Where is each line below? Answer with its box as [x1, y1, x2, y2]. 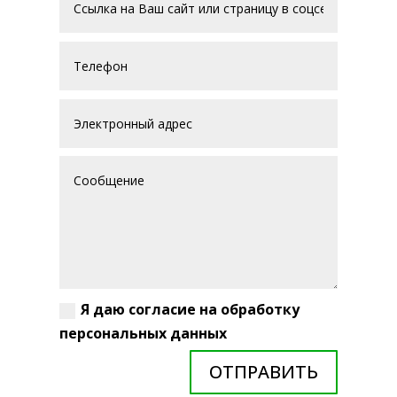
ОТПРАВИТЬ [208, 360, 318, 384]
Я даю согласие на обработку [81, 300, 300, 320]
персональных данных [59, 323, 228, 344]
